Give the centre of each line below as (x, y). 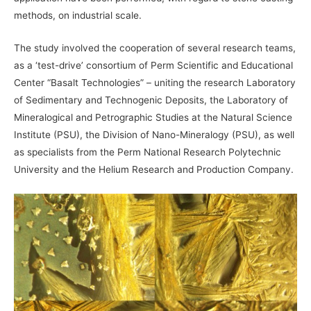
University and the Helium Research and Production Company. (154, 170)
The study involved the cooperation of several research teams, (155, 48)
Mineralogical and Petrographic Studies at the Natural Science (153, 118)
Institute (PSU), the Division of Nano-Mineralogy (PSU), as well (154, 135)
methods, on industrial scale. (78, 16)
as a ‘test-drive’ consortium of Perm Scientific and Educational (153, 66)
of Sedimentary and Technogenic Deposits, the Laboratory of (151, 100)
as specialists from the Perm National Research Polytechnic (148, 152)
